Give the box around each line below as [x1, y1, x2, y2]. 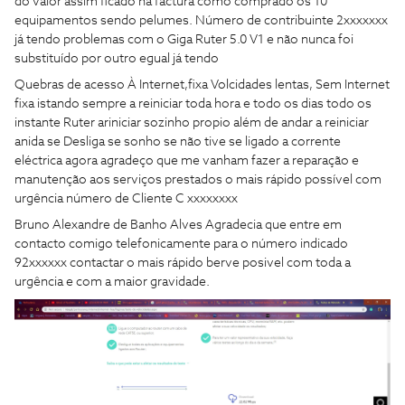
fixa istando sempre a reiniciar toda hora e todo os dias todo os [14, 98, 372, 110]
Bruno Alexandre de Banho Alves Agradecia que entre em [14, 219, 342, 231]
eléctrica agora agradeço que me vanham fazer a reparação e [14, 155, 359, 167]
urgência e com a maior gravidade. [14, 276, 210, 288]
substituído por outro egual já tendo [14, 52, 219, 65]
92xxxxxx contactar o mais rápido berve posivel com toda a [14, 257, 351, 269]
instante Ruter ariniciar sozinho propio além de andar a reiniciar [14, 117, 369, 129]
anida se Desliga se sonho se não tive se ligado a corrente [14, 136, 341, 148]
